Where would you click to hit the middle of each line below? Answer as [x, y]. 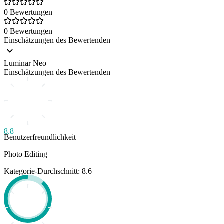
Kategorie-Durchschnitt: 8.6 [48, 171]
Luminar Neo [25, 63]
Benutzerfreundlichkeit [40, 137]
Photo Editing [26, 154]
